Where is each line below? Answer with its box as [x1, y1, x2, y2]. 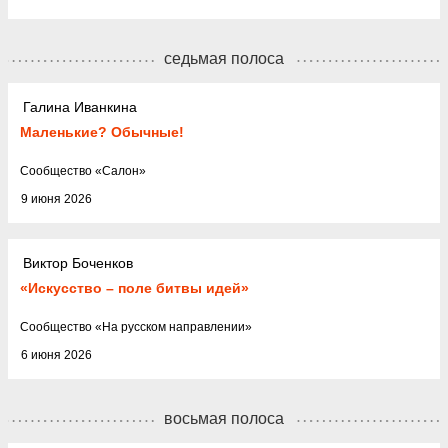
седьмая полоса [164, 49, 284, 67]
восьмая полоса [164, 409, 284, 427]
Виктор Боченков [23, 255, 133, 272]
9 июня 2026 [21, 191, 92, 206]
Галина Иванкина [23, 99, 137, 116]
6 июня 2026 [21, 347, 92, 362]
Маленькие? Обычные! [20, 123, 184, 140]
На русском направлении [102, 319, 245, 334]
